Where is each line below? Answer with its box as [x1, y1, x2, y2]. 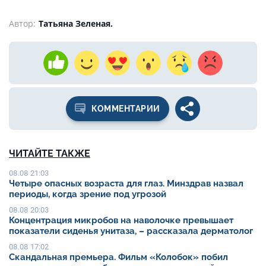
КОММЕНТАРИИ [91, 103, 160, 113]
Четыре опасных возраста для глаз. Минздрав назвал [9, 178, 243, 189]
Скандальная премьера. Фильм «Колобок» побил [9, 251, 228, 262]
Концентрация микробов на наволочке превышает [9, 214, 233, 226]
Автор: [9, 17, 36, 29]
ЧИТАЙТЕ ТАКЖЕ [9, 147, 90, 159]
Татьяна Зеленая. [39, 17, 113, 29]
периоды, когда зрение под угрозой [9, 188, 166, 199]
